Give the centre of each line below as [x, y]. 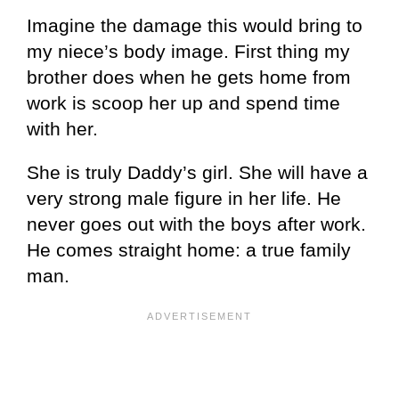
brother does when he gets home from [189, 77]
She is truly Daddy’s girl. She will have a [197, 172]
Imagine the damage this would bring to [195, 25]
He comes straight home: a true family [189, 249]
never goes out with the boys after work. [196, 224]
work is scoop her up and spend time [183, 102]
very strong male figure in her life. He [184, 198]
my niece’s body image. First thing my [188, 51]
